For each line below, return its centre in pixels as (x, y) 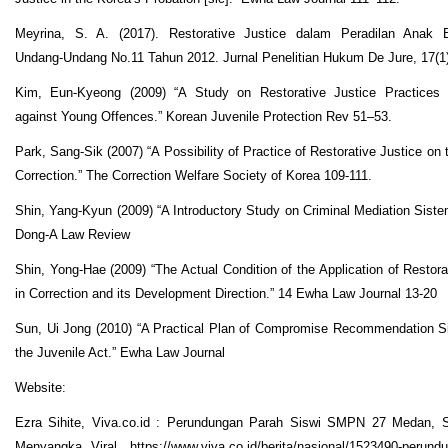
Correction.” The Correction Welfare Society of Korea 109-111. (193, 175)
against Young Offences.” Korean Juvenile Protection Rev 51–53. (203, 116)
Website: (40, 387)
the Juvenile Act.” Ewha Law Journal (120, 352)
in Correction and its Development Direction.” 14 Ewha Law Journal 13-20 (226, 293)
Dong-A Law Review (72, 234)
